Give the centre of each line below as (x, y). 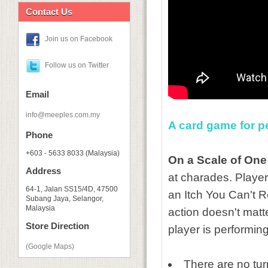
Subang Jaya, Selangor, (65, 199)
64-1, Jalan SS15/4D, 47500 (72, 189)
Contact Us (49, 12)
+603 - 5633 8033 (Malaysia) (73, 153)
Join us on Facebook (79, 39)
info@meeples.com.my (63, 115)
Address (43, 171)
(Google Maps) (50, 246)
